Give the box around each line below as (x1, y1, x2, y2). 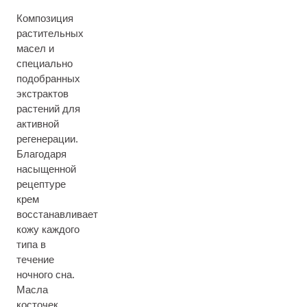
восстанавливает (16, 208, 98, 220)
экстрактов (16, 88, 69, 99)
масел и (16, 42, 54, 54)
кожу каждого (16, 223, 79, 235)
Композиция (16, 12, 73, 24)
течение (16, 254, 54, 265)
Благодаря (16, 148, 66, 160)
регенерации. (16, 133, 78, 145)
